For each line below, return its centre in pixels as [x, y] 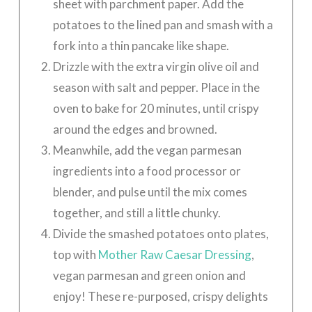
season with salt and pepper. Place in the [156, 88]
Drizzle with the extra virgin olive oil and [156, 67]
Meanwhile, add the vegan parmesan [147, 150]
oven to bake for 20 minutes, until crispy [156, 109]
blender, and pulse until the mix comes [150, 192]
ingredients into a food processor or [147, 171]
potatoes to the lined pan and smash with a [163, 25]
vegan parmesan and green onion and [149, 276]
